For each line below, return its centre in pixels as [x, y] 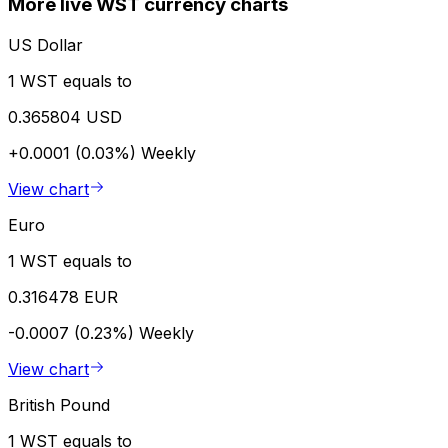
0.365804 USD [65, 116]
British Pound [59, 404]
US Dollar [45, 44]
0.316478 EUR [63, 296]
